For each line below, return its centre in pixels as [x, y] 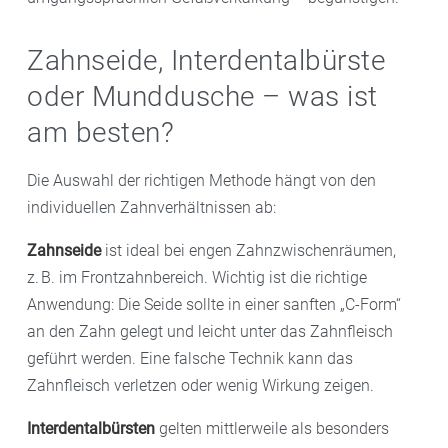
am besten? [100, 133]
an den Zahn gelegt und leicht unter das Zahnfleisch [210, 332]
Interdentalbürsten [91, 429]
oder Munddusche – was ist [202, 97]
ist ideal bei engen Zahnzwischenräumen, [248, 251]
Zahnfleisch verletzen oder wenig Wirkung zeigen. [200, 386]
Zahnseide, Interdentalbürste [206, 61]
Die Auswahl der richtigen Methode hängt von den [201, 181]
